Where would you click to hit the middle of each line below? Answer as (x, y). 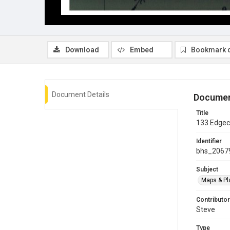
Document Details (81, 94)
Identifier (209, 141)
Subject (207, 169)
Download (82, 50)
